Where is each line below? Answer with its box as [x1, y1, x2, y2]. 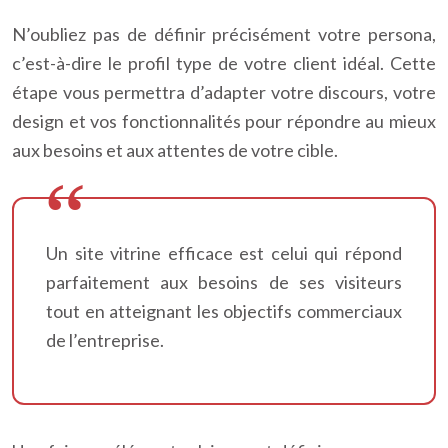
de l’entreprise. [46, 329, 164, 351]
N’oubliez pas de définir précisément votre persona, [12, 23, 436, 45]
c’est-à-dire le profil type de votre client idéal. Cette [12, 52, 436, 74]
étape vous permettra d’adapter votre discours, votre [12, 81, 436, 103]
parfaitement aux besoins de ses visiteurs [46, 271, 402, 293]
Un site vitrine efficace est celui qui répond [46, 242, 402, 264]
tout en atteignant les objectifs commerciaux [46, 300, 402, 322]
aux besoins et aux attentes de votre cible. [12, 139, 338, 161]
